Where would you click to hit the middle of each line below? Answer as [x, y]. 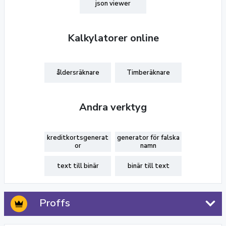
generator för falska [148, 138]
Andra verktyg [113, 107]
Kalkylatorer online [113, 38]
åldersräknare [78, 73]
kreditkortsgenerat [78, 138]
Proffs [55, 203]
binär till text [148, 166]
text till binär [78, 166]
